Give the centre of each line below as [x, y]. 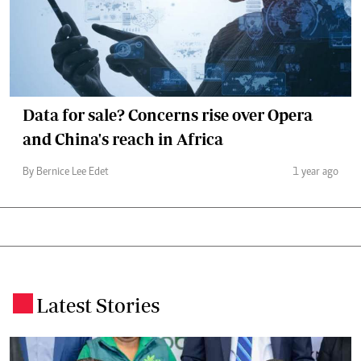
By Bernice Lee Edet [66, 172]
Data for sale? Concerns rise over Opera [168, 115]
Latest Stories [98, 305]
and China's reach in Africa [123, 139]
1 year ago [315, 172]
